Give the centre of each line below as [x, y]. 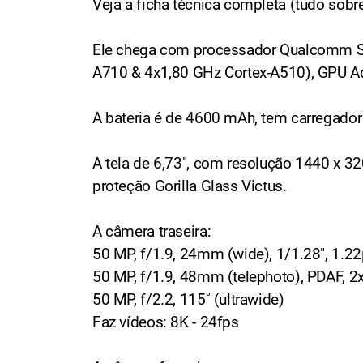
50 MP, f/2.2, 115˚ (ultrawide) [188, 299]
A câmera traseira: [152, 231]
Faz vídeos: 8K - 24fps [166, 322]
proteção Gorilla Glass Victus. [190, 186]
